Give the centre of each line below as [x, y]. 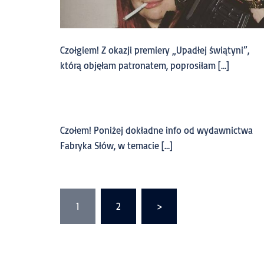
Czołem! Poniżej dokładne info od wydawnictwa [156, 130]
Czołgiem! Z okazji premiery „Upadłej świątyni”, [155, 50]
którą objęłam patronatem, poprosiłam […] [145, 65]
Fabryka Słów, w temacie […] [116, 145]
